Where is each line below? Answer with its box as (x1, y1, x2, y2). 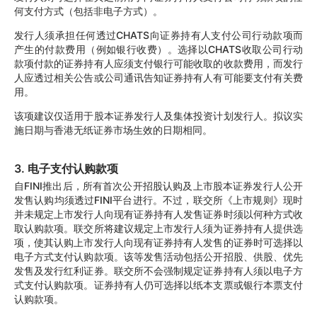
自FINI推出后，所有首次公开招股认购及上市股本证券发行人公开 (14, 180, 303, 192)
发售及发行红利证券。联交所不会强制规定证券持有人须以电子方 (14, 265, 303, 277)
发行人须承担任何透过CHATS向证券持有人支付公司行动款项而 (14, 29, 303, 42)
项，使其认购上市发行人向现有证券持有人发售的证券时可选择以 (14, 236, 303, 249)
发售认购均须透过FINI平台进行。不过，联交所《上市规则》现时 (14, 194, 303, 207)
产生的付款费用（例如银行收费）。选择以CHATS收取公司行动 (14, 43, 303, 56)
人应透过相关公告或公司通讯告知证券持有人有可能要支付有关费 (14, 71, 303, 84)
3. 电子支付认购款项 (14, 161, 118, 176)
